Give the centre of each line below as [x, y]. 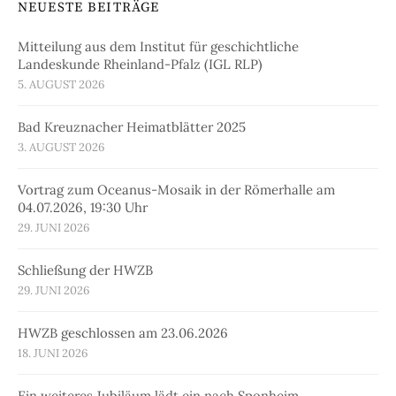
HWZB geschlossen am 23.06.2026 [123, 333]
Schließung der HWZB [85, 270]
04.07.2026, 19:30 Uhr [83, 208]
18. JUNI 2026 [53, 354]
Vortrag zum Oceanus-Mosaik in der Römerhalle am [176, 190]
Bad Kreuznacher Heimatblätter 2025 [132, 127]
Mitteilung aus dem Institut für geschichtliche [158, 47]
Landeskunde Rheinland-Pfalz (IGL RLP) [140, 65]
